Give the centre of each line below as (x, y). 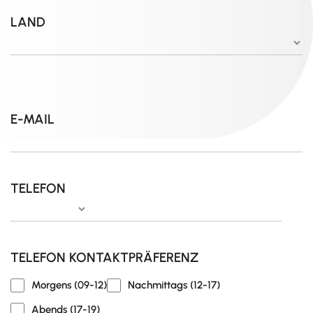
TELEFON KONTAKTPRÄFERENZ (104, 258)
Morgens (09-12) (69, 285)
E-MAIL (32, 119)
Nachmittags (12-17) (174, 285)
